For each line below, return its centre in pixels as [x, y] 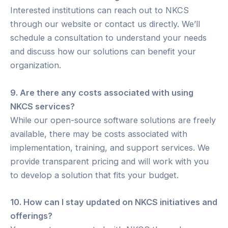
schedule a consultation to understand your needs [108, 38]
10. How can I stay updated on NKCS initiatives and [114, 202]
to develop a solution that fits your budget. [94, 175]
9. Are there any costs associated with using [102, 92]
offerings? [31, 216]
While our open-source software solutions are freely [113, 120]
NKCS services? [42, 106]
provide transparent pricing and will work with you [109, 161]
